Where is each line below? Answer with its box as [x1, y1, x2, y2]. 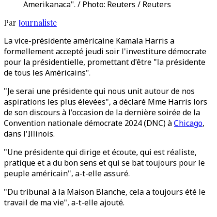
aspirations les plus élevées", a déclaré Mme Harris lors [4, 96, 207, 107]
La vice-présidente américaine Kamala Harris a [4, 35, 174, 46]
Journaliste [18, 17, 57, 28]
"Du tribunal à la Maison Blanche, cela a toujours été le [4, 186, 205, 197]
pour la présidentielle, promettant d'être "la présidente [4, 57, 205, 67]
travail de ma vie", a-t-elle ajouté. [4, 197, 124, 208]
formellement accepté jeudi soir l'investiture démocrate [4, 46, 206, 57]
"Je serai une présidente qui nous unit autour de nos [4, 86, 195, 96]
